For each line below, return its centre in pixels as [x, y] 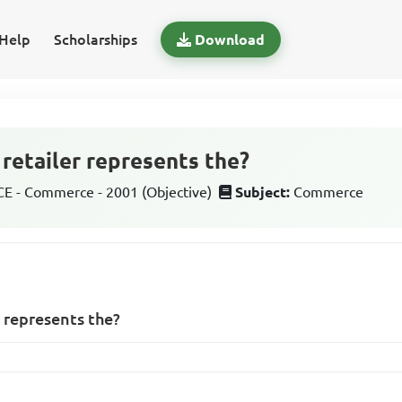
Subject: [263, 192]
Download [229, 39]
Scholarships [95, 39]
